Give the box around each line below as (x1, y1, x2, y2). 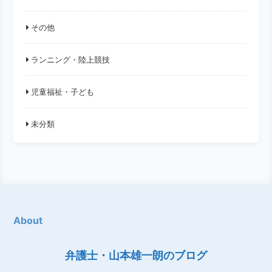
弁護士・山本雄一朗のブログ (65, 249, 207, 262)
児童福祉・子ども (31, 87, 95, 97)
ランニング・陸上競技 (31, 55, 110, 65)
